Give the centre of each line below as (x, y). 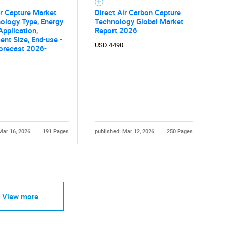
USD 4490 (109, 45)
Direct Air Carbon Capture (138, 12)
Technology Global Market (139, 21)
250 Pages (180, 131)
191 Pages (55, 131)
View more (20, 196)
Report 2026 (116, 30)
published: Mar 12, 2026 (124, 131)
